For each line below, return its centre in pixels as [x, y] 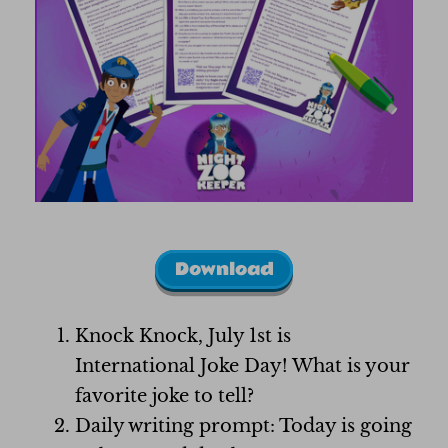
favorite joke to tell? [164, 396]
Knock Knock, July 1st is [183, 336]
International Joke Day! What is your [242, 366]
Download [224, 269]
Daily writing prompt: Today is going [243, 426]
